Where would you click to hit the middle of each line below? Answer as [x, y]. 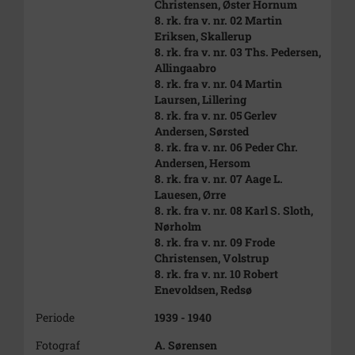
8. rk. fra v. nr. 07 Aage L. [219, 179]
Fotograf [58, 345]
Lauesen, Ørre [190, 195]
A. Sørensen [186, 345]
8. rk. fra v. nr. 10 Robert [216, 274]
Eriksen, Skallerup [203, 36]
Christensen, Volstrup [212, 258]
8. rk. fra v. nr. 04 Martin [218, 84]
